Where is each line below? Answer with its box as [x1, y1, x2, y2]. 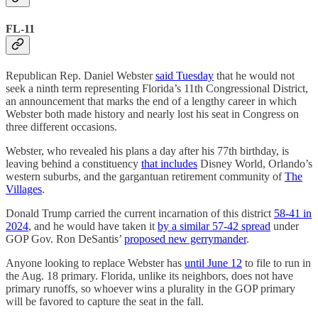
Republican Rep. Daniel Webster [6, 69, 155, 82]
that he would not [214, 69, 295, 82]
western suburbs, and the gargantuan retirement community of [6, 170, 285, 182]
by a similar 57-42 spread [158, 219, 270, 232]
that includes [141, 157, 197, 170]
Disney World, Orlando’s [197, 157, 312, 170]
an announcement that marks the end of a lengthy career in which [6, 94, 297, 107]
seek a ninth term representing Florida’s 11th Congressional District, [6, 82, 308, 94]
